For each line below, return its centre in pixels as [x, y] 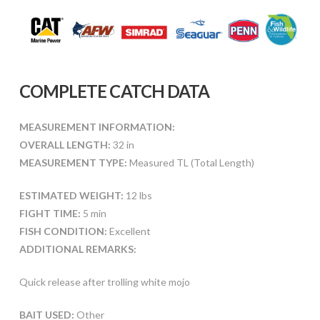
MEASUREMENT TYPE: [73, 162]
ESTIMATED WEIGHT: [71, 195]
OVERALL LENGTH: [65, 144]
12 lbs [137, 195]
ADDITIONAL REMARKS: [77, 249]
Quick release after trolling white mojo [104, 281]
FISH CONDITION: [63, 231]
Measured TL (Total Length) [190, 162]
